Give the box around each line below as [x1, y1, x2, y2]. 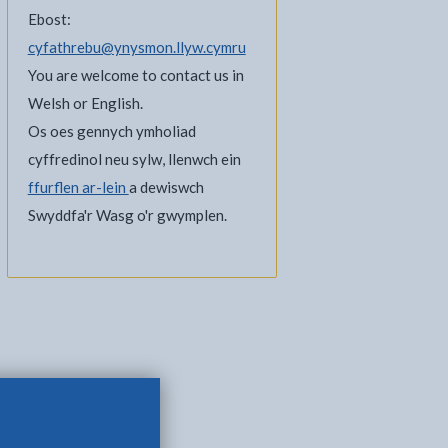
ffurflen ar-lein [27, 178, 129, 196]
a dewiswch [128, 178, 204, 196]
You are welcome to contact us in [27, 66, 244, 84]
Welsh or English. [27, 94, 143, 112]
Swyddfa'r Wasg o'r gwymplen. [27, 206, 227, 224]
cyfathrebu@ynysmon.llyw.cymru [27, 38, 246, 56]
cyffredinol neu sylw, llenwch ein [27, 150, 241, 168]
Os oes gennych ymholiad [27, 122, 196, 140]
